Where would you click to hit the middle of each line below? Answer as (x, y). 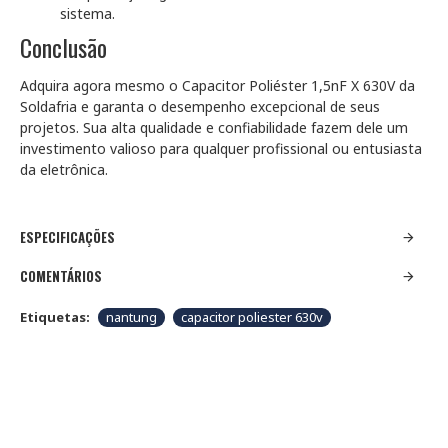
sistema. (87, 13)
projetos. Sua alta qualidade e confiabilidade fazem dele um (214, 127)
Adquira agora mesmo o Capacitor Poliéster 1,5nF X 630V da (217, 85)
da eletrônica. (64, 169)
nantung (131, 317)
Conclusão (63, 47)
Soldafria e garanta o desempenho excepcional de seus (200, 106)
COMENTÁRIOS (61, 276)
